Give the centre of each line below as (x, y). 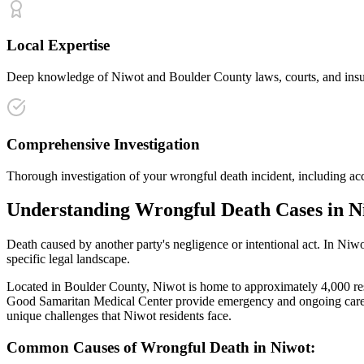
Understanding (71, 210)
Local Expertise (58, 45)
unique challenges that (65, 316)
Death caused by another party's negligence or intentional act (162, 245)
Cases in (310, 210)
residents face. (194, 316)
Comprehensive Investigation (103, 144)
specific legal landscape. (68, 259)
